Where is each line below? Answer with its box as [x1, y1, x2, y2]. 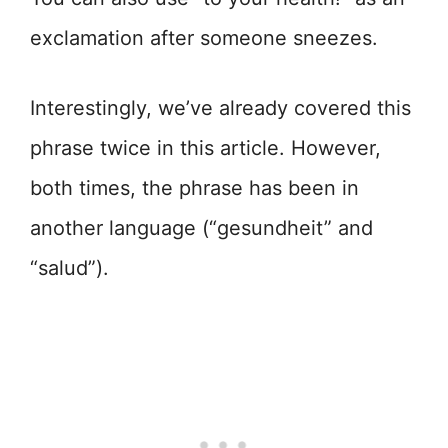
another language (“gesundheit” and [30, 216, 373, 241]
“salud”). [30, 256, 109, 281]
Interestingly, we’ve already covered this [30, 96, 411, 121]
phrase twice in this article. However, [30, 136, 381, 161]
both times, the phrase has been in [30, 176, 359, 201]
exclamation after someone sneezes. [30, 26, 378, 51]
